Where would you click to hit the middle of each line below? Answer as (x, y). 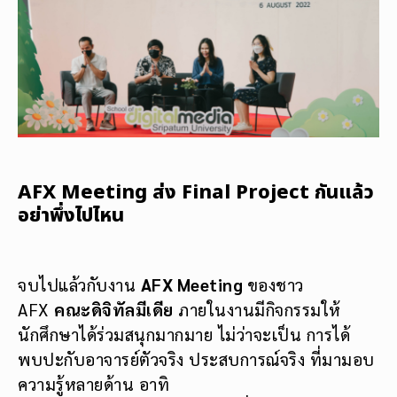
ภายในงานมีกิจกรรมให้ (257, 309)
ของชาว (275, 284)
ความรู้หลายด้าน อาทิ (93, 383)
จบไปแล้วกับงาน (79, 284)
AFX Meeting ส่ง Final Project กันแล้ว (196, 192)
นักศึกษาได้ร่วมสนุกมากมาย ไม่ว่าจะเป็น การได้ (184, 334)
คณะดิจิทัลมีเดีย (114, 309)
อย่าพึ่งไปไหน (71, 215)
